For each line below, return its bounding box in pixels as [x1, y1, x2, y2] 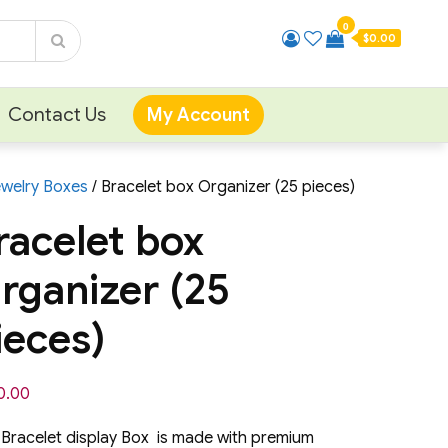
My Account [146, 104, 250, 126]
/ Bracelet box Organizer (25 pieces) [88, 177, 355, 197]
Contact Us [7, 103, 106, 126]
